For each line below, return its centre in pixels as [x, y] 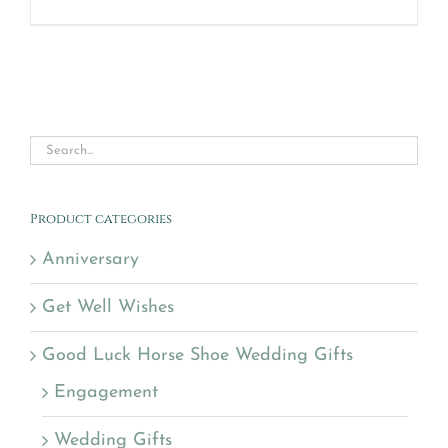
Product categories [101, 219]
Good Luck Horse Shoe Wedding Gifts [197, 356]
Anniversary [90, 260]
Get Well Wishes [108, 308]
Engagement [106, 393]
